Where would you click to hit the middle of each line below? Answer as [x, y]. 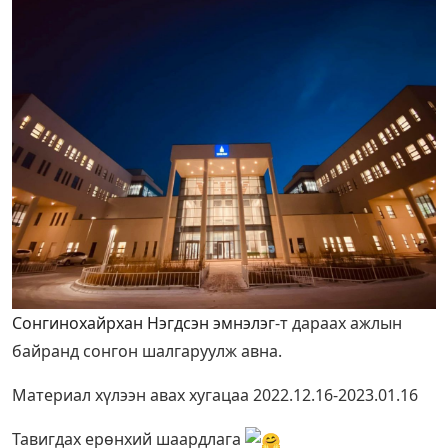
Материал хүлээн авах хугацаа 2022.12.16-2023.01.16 [215, 395]
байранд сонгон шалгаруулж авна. [147, 351]
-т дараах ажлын [338, 323]
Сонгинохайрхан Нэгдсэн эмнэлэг [143, 323]
